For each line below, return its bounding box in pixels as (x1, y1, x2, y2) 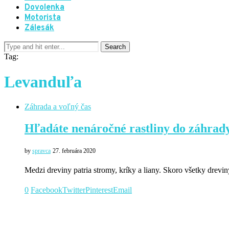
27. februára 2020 (53, 147, 96, 154)
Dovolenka (25, 3, 64, 13)
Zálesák (25, 23, 54, 34)
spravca (32, 147, 51, 154)
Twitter (62, 185, 85, 194)
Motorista (25, 13, 61, 24)
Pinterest (85, 185, 113, 194)
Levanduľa (4, 72, 82, 91)
